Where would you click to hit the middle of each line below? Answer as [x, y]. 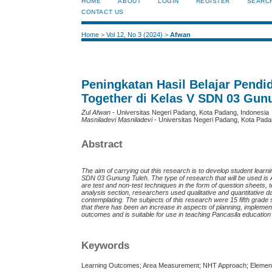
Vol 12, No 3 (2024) [135, 35]
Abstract [102, 144]
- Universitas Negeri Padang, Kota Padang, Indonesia [190, 113]
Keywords [106, 245]
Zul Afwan [96, 113]
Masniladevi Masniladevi [117, 120]
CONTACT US [103, 12]
